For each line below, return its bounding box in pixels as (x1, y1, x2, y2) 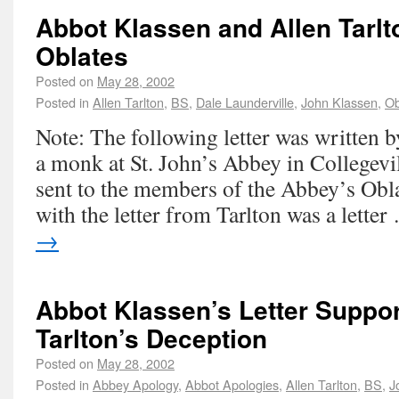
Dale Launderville (196, 93, 294, 111)
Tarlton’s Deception (36, 320, 267, 356)
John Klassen (301, 93, 378, 111)
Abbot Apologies (185, 375, 279, 394)
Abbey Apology (93, 375, 178, 394)
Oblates (36, 37, 128, 74)
